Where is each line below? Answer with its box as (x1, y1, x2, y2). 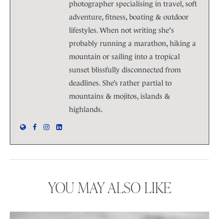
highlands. (69, 105, 103, 114)
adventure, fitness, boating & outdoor (69, 13, 189, 22)
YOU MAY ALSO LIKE (48, 177, 171, 198)
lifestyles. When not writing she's (69, 26, 174, 35)
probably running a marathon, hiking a (69, 39, 196, 48)
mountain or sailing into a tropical (69, 52, 180, 61)
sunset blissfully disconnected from (69, 66, 181, 74)
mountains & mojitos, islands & (69, 92, 170, 101)
